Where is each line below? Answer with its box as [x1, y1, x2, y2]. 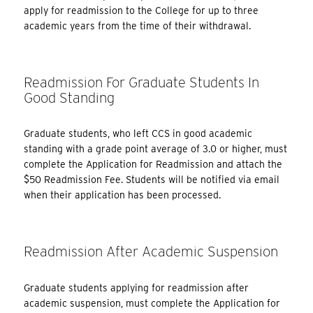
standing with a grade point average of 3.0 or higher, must [24, 143, 288, 155]
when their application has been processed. [24, 189, 221, 201]
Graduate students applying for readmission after [24, 282, 249, 293]
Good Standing [24, 89, 115, 106]
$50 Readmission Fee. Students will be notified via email [24, 174, 280, 186]
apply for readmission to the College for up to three [24, 4, 259, 16]
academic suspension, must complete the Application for [24, 297, 281, 309]
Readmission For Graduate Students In [24, 73, 260, 91]
